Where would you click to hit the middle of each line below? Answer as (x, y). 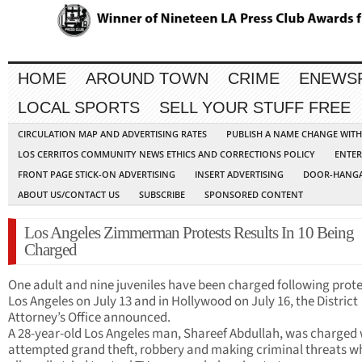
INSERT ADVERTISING (239, 175)
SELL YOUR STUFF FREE (255, 108)
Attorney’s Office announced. (89, 318)
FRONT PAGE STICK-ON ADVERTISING (97, 175)
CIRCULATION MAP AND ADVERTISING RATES (112, 134)
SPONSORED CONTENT (254, 195)
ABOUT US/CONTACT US (69, 195)
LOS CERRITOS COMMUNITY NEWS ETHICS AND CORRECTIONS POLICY (166, 154)
